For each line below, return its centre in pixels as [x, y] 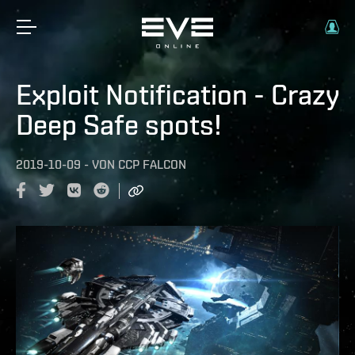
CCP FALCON [152, 164]
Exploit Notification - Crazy [177, 94]
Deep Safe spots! [119, 124]
